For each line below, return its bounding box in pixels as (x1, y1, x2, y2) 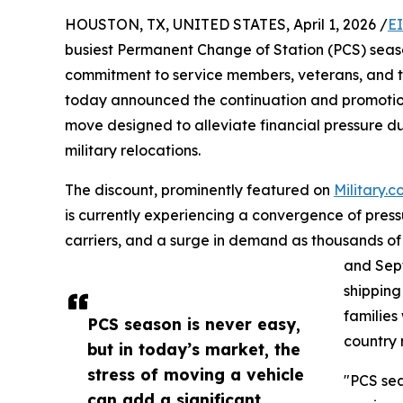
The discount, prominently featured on (65, 180, 334, 199)
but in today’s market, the (87, 338, 300, 359)
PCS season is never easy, (87, 313, 300, 334)
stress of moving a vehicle (87, 363, 304, 384)
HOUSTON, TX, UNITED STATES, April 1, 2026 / (65, 14, 388, 33)
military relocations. (65, 140, 201, 159)
